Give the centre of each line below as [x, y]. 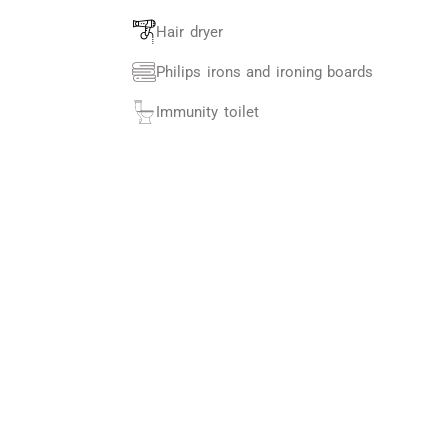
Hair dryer [189, 32]
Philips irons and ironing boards [264, 72]
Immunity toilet [207, 112]
